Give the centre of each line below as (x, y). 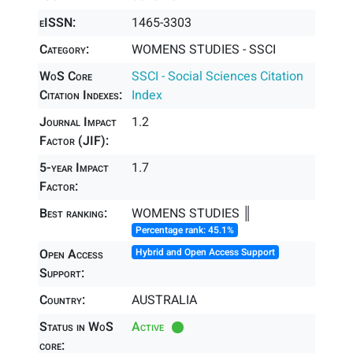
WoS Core (66, 76)
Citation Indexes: (81, 95)
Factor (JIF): (74, 141)
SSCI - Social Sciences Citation (218, 76)
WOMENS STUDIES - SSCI (204, 50)
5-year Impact (74, 168)
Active (148, 327)
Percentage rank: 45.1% (185, 230)
